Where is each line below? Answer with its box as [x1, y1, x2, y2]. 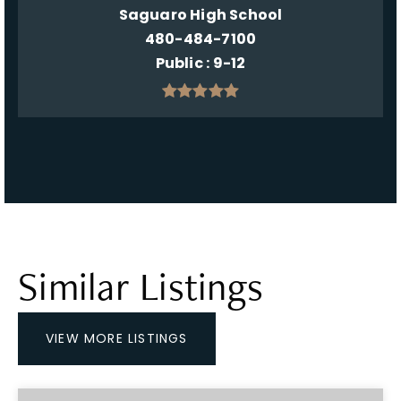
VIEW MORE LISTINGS [46, 329, 188, 347]
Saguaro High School [118, 4, 283, 25]
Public [155, 53, 207, 73]
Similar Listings [18, 260, 263, 311]
